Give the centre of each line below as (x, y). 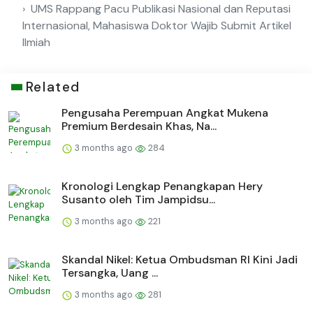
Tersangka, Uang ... (110, 273)
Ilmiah (36, 43)
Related (53, 87)
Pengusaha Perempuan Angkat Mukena (165, 113)
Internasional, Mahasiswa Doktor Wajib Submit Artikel (157, 26)
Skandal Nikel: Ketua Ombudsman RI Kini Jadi (180, 260)
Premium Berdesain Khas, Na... (139, 126)
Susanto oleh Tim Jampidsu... (138, 200)
